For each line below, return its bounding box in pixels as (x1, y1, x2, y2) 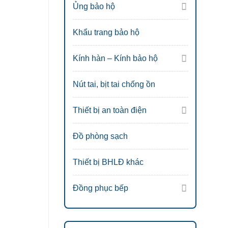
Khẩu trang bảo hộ (72, 27, 139, 37)
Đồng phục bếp (72, 183, 128, 192)
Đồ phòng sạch (72, 131, 128, 140)
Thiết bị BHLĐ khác (72, 157, 144, 166)
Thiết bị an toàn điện (72, 105, 147, 115)
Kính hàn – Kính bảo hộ (72, 53, 158, 63)
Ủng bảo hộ (72, 2, 115, 11)
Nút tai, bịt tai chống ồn (72, 79, 155, 89)
